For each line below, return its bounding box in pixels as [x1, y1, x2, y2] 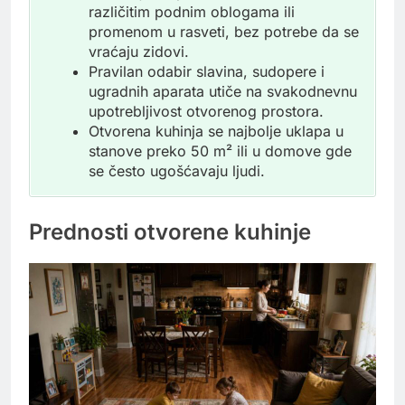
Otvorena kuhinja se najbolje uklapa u [89, 122, 344, 141]
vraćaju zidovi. [89, 42, 189, 61]
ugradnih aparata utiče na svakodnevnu [89, 82, 357, 101]
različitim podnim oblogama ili [89, 3, 295, 22]
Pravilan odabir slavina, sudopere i [89, 62, 325, 81]
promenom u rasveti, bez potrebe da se [89, 23, 359, 42]
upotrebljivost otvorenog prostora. [89, 102, 324, 121]
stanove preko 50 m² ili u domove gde [89, 142, 352, 161]
